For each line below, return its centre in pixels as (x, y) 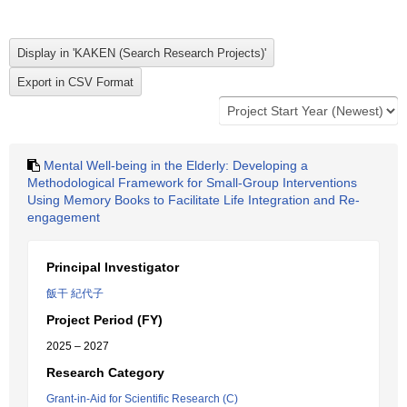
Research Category (105, 372)
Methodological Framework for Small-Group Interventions (192, 183)
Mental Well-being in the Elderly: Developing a (176, 165)
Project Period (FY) (104, 320)
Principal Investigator (113, 267)
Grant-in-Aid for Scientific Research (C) (142, 399)
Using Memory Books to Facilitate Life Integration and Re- (194, 200)
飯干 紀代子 (75, 293)
